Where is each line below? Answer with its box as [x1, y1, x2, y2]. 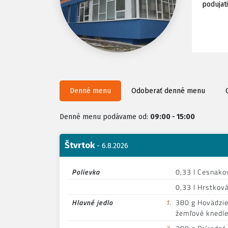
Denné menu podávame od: [60, 112, 150, 122]
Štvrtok [65, 140, 95, 151]
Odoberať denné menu [131, 87, 205, 96]
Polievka [72, 166, 100, 178]
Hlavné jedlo [72, 197, 113, 208]
